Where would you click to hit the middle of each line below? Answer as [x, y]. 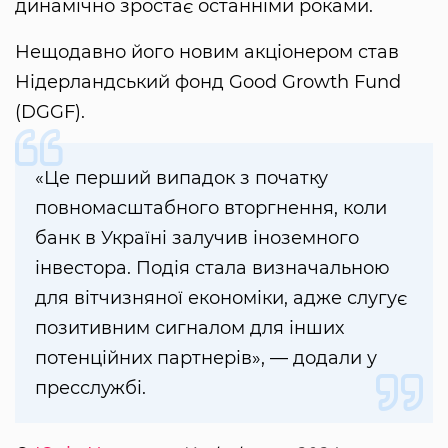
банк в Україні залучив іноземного [197, 237]
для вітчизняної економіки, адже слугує [221, 297]
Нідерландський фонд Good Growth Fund [208, 81]
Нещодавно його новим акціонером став [207, 51]
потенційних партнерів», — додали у [206, 357]
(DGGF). [50, 111]
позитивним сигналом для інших [189, 327]
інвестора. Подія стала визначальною [212, 267]
